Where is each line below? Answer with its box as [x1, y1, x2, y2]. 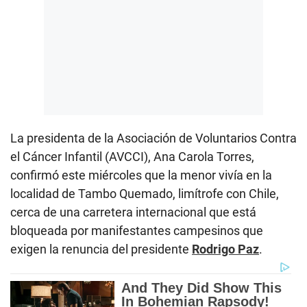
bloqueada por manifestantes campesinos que [10, 223, 263, 238]
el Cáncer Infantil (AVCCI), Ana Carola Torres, [10, 149, 254, 164]
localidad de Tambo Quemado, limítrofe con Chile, [10, 186, 279, 201]
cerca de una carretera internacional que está [10, 204, 256, 219]
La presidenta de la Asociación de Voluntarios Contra [10, 130, 297, 145]
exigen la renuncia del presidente [10, 241, 192, 256]
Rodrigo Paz [192, 241, 259, 256]
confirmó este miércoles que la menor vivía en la [10, 167, 272, 182]
